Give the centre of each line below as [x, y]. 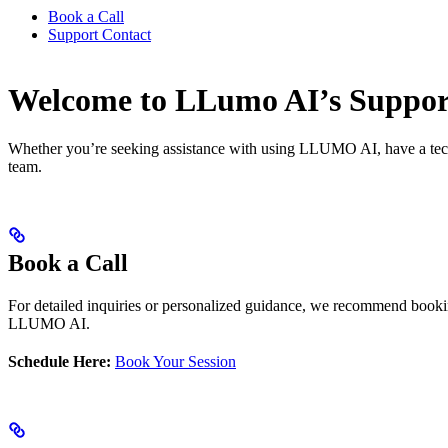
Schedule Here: [59, 362]
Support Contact [99, 35]
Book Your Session [175, 362]
